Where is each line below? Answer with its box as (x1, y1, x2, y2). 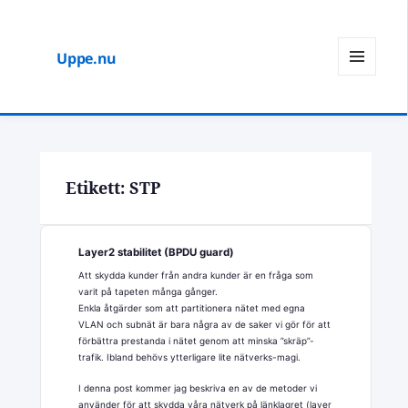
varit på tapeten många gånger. (78, 285, 219, 297)
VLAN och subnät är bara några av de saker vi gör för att (78, 318, 331, 330)
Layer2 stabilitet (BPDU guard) (78, 245, 235, 259)
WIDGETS (338, 105, 390, 121)
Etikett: (65, 176, 129, 199)
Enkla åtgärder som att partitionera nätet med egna (78, 301, 306, 313)
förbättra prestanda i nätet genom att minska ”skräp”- (78, 334, 315, 346)
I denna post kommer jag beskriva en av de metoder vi (78, 382, 318, 393)
